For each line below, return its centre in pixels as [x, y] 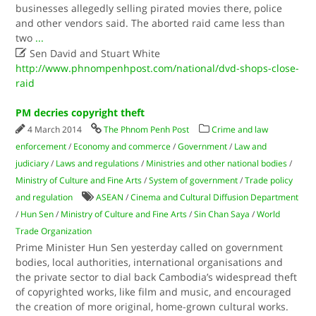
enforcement [41, 146]
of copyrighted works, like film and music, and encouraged [154, 292]
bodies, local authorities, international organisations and [150, 262]
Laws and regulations [98, 163]
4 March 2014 [56, 129]
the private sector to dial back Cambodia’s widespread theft [157, 277]
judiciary [32, 163]
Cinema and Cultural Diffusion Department [215, 197]
